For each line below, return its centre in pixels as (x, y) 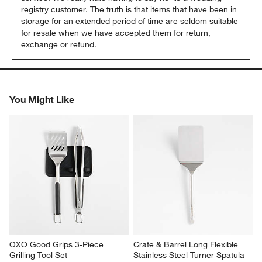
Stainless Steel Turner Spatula (189, 255)
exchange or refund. (59, 44)
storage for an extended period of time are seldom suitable (130, 21)
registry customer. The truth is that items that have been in (129, 9)
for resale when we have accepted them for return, (116, 32)
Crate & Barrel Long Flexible (187, 244)
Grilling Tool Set (39, 255)
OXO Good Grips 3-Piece (58, 244)
